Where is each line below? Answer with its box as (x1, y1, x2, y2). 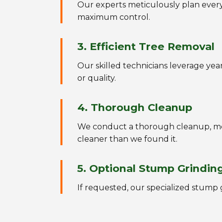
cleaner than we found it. (77, 134, 177, 144)
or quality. (77, 73, 116, 83)
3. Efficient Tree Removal (77, 40, 215, 53)
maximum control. (77, 12, 150, 22)
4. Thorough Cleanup (77, 101, 192, 113)
